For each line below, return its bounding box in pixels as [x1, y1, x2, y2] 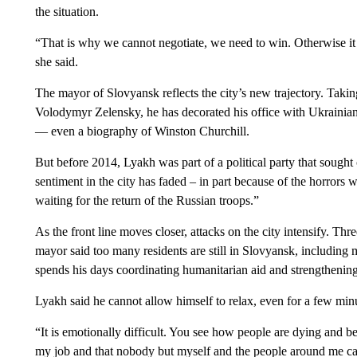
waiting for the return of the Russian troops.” [34, 194, 259, 207]
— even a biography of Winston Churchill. [34, 124, 249, 138]
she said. [34, 55, 78, 69]
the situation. [34, 5, 99, 18]
